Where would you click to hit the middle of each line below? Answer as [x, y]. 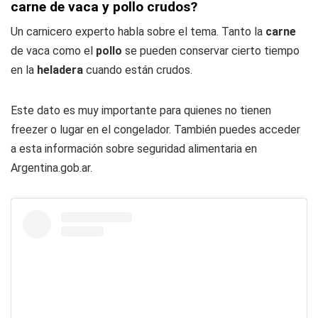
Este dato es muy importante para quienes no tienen [141, 110]
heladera [60, 70]
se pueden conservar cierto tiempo [211, 50]
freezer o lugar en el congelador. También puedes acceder [155, 129]
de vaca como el [53, 50]
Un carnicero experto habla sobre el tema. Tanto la [138, 31]
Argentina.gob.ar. [51, 168]
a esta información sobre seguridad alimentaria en [134, 148]
